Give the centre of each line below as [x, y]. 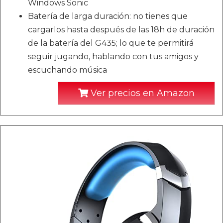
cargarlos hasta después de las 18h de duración [121, 30]
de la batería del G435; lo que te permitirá [111, 43]
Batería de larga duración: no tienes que [108, 16]
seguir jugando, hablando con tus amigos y [113, 56]
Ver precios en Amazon [141, 93]
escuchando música [67, 70]
